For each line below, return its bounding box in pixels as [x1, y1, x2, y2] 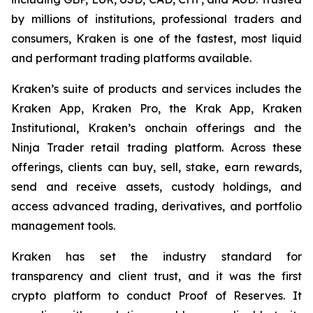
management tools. [11, 219, 115, 233]
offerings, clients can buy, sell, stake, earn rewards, [11, 160, 302, 175]
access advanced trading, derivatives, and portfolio [11, 199, 302, 214]
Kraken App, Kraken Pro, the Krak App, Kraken [11, 101, 302, 116]
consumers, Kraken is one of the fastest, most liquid [11, 31, 302, 46]
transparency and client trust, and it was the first [11, 269, 302, 284]
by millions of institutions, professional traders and [11, 12, 302, 27]
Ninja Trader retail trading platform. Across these [11, 140, 302, 155]
